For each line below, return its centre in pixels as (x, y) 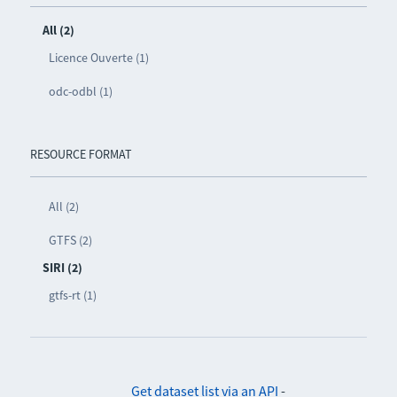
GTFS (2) (70, 240)
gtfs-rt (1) (72, 295)
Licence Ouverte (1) (98, 57)
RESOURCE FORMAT (81, 154)
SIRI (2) (62, 267)
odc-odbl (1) (80, 91)
